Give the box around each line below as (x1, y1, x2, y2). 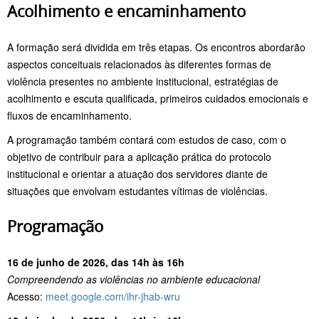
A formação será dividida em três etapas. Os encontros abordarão (7, 39, 305, 54)
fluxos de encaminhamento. (7, 108, 132, 122)
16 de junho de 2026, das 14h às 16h (7, 254, 184, 269)
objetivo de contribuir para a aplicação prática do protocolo (7, 149, 271, 164)
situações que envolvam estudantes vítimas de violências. (7, 183, 268, 198)
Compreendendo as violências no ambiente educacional (7, 271, 260, 286)
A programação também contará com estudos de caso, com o (7, 132, 286, 147)
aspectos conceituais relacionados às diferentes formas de (7, 56, 271, 71)
